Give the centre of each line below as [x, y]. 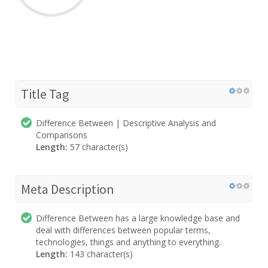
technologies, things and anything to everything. [128, 242]
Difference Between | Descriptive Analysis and [126, 123]
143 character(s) [100, 254]
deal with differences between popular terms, [123, 230]
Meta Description [68, 189]
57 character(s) [98, 147]
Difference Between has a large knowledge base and [138, 218]
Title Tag [45, 94]
